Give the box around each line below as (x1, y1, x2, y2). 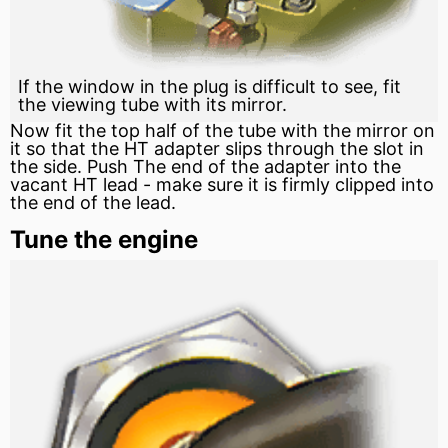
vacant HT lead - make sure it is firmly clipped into (10, 174, 434, 196)
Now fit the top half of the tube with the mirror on (10, 120, 435, 142)
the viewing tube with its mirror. (18, 94, 287, 116)
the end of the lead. (10, 192, 176, 214)
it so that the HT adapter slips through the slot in (10, 138, 424, 160)
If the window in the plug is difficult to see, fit (18, 76, 401, 98)
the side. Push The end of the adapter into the (10, 156, 401, 178)
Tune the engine (10, 225, 198, 255)
